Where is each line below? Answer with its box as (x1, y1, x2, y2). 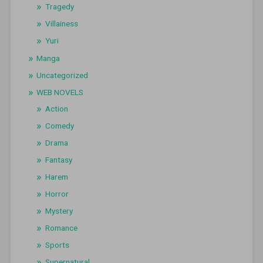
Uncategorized (36, 70, 88, 80)
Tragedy (45, 2, 74, 12)
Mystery (45, 206, 73, 216)
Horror (45, 189, 69, 199)
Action (45, 104, 68, 114)
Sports (45, 240, 69, 250)
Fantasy (45, 155, 72, 165)
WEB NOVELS (36, 87, 83, 97)
